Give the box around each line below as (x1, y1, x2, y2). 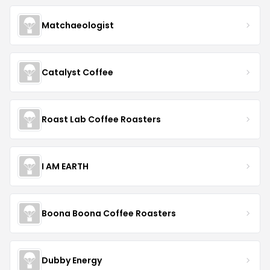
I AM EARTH (42, 160, 89, 172)
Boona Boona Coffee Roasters (42, 207, 176, 219)
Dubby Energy (42, 254, 102, 266)
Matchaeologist (42, 19, 114, 31)
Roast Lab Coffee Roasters (42, 113, 161, 125)
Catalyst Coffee (42, 66, 113, 78)
